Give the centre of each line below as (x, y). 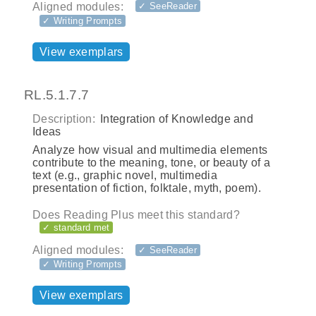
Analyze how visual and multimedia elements (150, 150)
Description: (64, 119)
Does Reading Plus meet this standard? (136, 214)
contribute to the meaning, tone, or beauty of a (152, 162)
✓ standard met (76, 227)
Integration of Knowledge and (175, 119)
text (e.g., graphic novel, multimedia (125, 175)
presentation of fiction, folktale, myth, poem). (147, 188)
